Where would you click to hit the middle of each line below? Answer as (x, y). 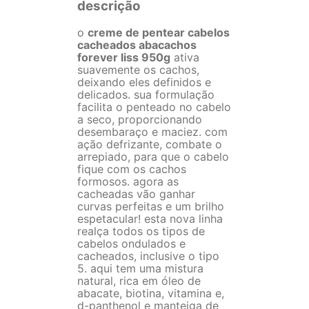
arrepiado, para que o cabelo (153, 156)
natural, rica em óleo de (139, 280)
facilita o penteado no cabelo (154, 107)
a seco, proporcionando (140, 119)
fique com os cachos (132, 169)
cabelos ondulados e (131, 243)
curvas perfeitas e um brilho (151, 206)
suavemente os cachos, (138, 69)
